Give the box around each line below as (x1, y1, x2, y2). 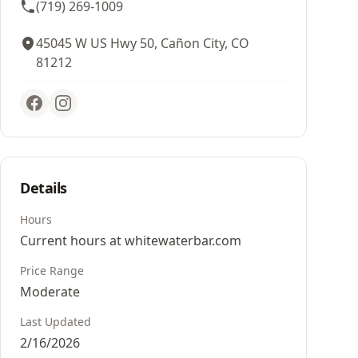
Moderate (20, 283, 80, 300)
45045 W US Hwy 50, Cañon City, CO (36, 34, 249, 52)
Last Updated (20, 314, 91, 329)
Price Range (20, 263, 84, 278)
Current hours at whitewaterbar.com (20, 232, 241, 249)
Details (20, 178, 67, 197)
